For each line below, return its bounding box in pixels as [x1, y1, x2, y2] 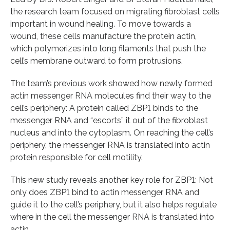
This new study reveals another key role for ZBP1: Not [10, 175, 213, 185]
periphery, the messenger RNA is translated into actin [10, 140, 210, 150]
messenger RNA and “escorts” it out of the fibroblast [10, 115, 208, 125]
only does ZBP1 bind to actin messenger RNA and [10, 187, 199, 197]
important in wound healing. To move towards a [10, 18, 191, 29]
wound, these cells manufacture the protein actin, [10, 31, 197, 41]
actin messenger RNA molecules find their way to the [10, 90, 211, 101]
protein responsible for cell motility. [10, 152, 143, 162]
